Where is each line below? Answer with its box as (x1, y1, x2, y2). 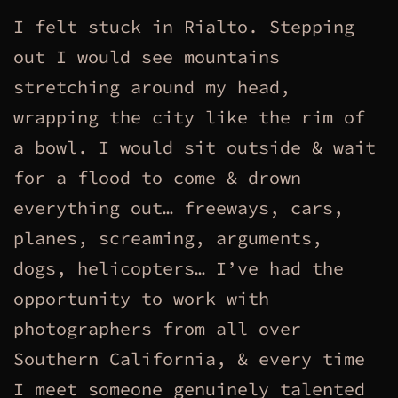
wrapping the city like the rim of (13, 105, 365, 128)
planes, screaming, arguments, (13, 226, 322, 249)
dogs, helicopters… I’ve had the (13, 256, 344, 279)
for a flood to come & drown (13, 165, 301, 188)
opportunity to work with (13, 286, 269, 309)
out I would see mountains (13, 44, 280, 68)
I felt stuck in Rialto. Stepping (13, 14, 354, 37)
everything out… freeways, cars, (13, 195, 344, 219)
